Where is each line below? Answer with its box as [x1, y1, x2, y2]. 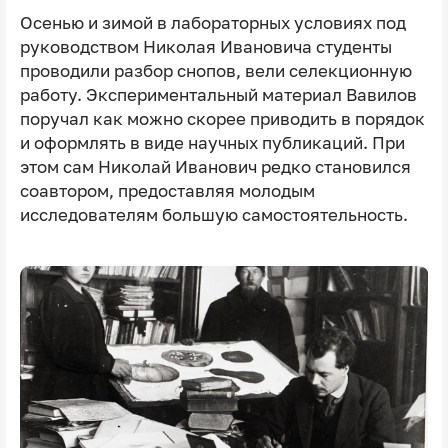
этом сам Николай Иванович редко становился [19, 156, 411, 177]
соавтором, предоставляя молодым [19, 180, 315, 201]
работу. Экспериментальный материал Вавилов [19, 84, 417, 105]
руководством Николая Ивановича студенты [19, 36, 392, 57]
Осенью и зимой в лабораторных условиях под [19, 12, 406, 33]
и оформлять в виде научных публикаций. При [19, 132, 405, 153]
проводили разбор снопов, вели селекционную [19, 60, 412, 81]
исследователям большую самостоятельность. [19, 204, 408, 225]
